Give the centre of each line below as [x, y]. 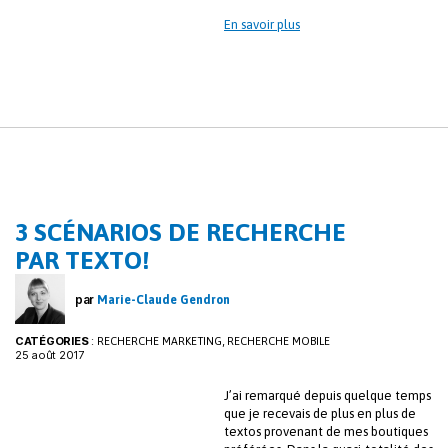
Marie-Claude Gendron [163, 299]
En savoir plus [262, 25]
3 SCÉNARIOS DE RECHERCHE [180, 232]
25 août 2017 [49, 355]
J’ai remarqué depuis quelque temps [327, 396]
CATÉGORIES [52, 341]
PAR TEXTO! [82, 260]
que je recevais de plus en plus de [320, 414]
